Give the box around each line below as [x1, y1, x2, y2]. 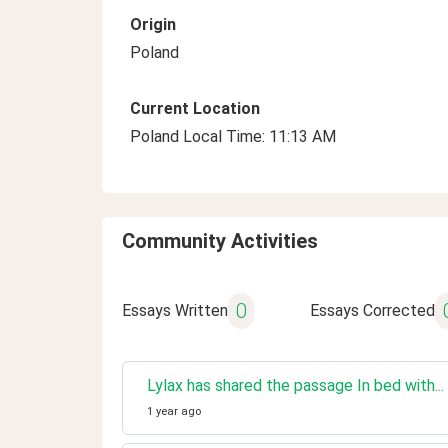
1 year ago [147, 405, 201, 418]
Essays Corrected [309, 301, 435, 320]
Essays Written [122, 301, 228, 320]
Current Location [130, 99, 260, 118]
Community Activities [122, 229, 318, 253]
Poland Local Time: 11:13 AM [130, 127, 336, 146]
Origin [130, 15, 176, 34]
